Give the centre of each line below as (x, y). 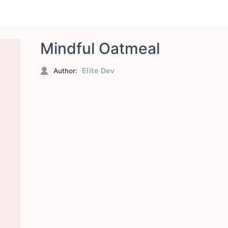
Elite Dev (98, 70)
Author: (65, 70)
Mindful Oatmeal (100, 49)
